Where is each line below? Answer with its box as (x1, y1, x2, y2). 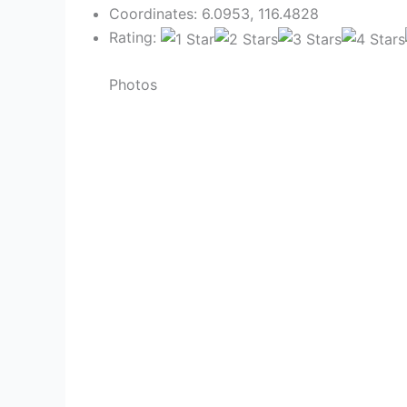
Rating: (109, 28, 161, 46)
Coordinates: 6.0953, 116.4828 (109, 5, 319, 23)
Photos (109, 74, 157, 94)
